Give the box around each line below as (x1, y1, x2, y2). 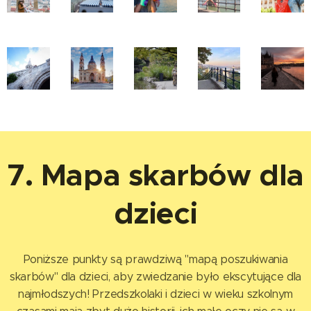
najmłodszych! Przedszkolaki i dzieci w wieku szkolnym (17, 287, 294, 301)
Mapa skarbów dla (40, 156, 304, 195)
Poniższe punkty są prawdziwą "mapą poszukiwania (23, 253, 288, 267)
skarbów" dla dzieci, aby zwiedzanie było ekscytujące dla (9, 270, 302, 284)
